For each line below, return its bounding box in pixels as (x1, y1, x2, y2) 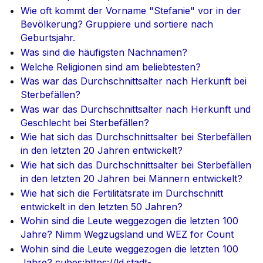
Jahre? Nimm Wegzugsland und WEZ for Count (21, 228, 234, 241)
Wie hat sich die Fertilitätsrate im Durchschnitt (21, 187, 224, 199)
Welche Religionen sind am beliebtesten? (21, 60, 201, 73)
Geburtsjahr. (21, 32, 76, 44)
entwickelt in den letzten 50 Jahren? (21, 200, 183, 213)
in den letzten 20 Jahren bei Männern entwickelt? (21, 172, 243, 184)
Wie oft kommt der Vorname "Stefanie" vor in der (21, 5, 242, 17)
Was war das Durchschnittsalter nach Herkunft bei (21, 75, 247, 87)
